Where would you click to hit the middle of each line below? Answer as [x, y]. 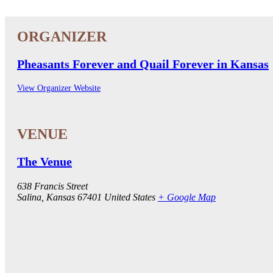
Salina [29, 197]
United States [130, 197]
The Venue [44, 161]
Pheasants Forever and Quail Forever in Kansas [143, 64]
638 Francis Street [52, 186]
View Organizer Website [59, 88]
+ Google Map [187, 197]
